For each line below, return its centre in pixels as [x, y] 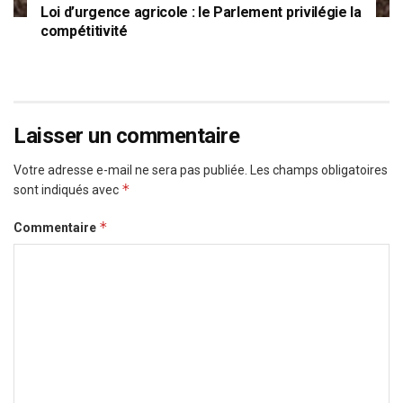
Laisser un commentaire [127, 136]
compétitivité [84, 31]
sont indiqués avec [67, 190]
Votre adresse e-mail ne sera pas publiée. [130, 170]
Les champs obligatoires [319, 170]
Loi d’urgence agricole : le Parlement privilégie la [201, 13]
